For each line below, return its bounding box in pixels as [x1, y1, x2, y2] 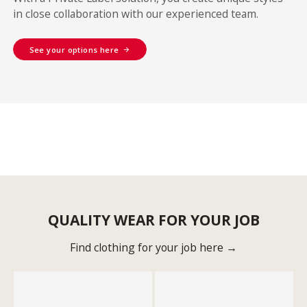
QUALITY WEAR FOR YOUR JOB [47, 210, 260, 230]
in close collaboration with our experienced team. [13, 6, 259, 22]
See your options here [29, 44, 119, 55]
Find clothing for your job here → [70, 240, 237, 256]
